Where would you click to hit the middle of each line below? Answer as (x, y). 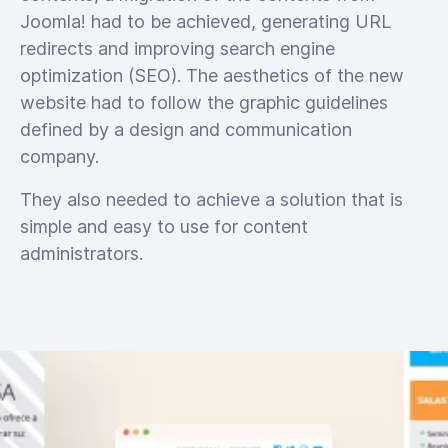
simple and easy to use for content (164, 226)
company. (59, 156)
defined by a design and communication (186, 129)
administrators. (81, 253)
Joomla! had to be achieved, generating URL (205, 21)
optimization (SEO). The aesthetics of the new (212, 75)
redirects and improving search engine (177, 48)
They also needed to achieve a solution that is (211, 199)
